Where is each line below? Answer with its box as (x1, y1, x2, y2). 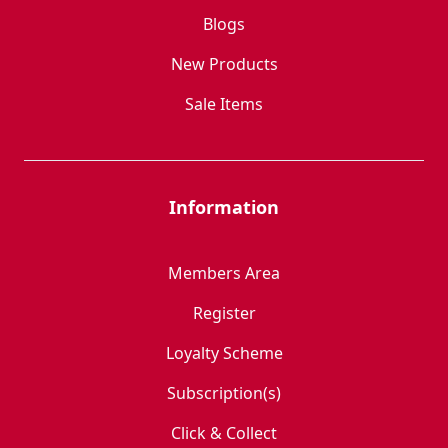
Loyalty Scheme (165, 342, 283, 364)
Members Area (168, 262, 280, 284)
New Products (170, 53, 278, 75)
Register (192, 302, 256, 324)
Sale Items (185, 93, 263, 115)
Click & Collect (171, 422, 277, 444)
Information (169, 195, 279, 219)
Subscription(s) (167, 382, 281, 404)
